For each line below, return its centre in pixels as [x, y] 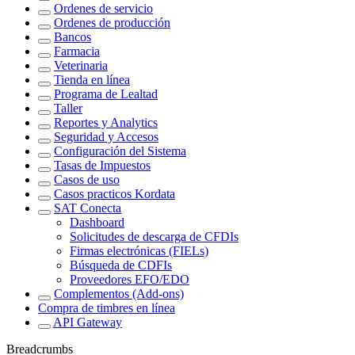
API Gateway [88, 322]
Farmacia [77, 51]
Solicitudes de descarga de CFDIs [154, 237]
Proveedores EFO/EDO [130, 279]
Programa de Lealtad [106, 94]
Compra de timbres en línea [107, 308]
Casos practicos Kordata [115, 194]
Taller [68, 108]
